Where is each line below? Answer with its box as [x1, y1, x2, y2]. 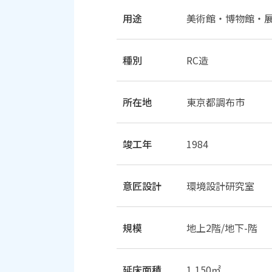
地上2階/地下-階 [186, 220, 257, 235]
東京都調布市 [186, 95, 245, 109]
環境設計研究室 [186, 178, 254, 193]
